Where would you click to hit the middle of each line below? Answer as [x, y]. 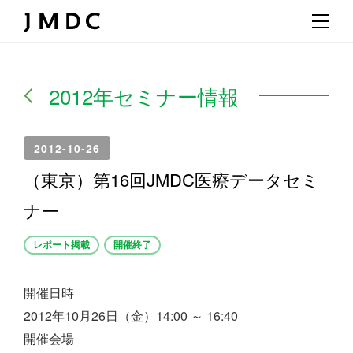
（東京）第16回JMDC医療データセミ [171, 179]
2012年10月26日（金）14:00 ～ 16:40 [131, 316]
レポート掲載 [61, 244]
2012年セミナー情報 [144, 96]
